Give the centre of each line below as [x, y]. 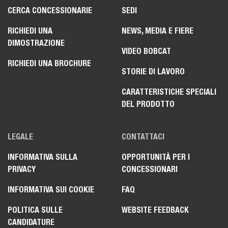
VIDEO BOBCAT [146, 51]
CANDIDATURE [31, 222]
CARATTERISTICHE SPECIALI [169, 92]
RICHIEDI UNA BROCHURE [49, 63]
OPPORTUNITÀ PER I [156, 157]
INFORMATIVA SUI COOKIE [51, 189]
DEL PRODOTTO [148, 104]
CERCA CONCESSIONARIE [50, 10]
